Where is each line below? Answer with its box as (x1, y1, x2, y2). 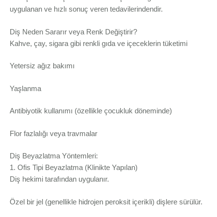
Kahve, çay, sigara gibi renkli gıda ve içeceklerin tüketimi (10, 39, 187, 47)
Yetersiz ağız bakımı (10, 62, 75, 70)
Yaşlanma (10, 84, 41, 93)
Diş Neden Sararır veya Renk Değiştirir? (10, 27, 137, 36)
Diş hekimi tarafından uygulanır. (10, 175, 109, 184)
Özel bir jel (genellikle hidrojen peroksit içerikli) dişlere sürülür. (10, 197, 202, 206)
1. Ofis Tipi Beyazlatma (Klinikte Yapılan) (10, 163, 138, 172)
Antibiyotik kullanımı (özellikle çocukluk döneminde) (10, 107, 172, 115)
